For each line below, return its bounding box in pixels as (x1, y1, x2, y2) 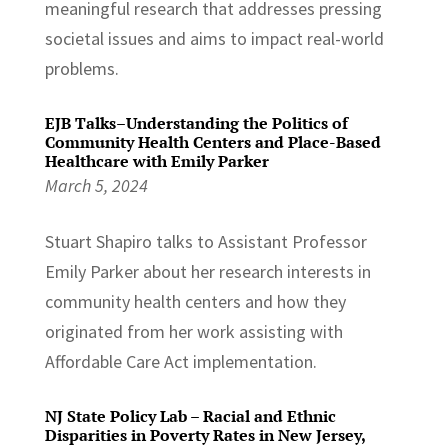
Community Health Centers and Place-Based (44, 130, 381, 153)
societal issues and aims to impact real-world (44, 26, 384, 50)
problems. (44, 56, 119, 80)
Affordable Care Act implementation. (44, 349, 317, 373)
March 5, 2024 (44, 173, 148, 197)
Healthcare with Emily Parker (44, 149, 269, 172)
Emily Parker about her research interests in (44, 259, 371, 283)
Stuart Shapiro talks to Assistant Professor (44, 229, 367, 253)
